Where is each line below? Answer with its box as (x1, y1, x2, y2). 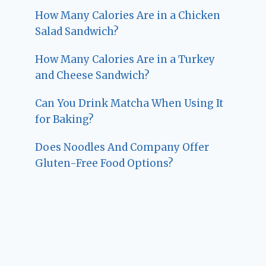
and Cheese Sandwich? (35, 69, 150, 83)
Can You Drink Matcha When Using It (35, 97, 224, 110)
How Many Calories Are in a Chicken (35, 9, 221, 23)
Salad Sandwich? (35, 25, 119, 39)
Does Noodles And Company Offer (35, 141, 210, 154)
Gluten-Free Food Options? (35, 157, 174, 170)
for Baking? (35, 113, 94, 126)
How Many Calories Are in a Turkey (35, 53, 216, 66)
